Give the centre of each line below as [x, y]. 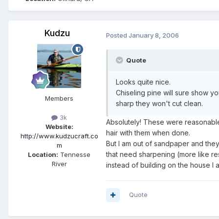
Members [59, 99]
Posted [117, 35]
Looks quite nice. [143, 82]
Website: [59, 127]
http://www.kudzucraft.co [59, 136]
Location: [43, 155]
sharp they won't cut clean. [159, 104]
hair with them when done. [148, 133]
